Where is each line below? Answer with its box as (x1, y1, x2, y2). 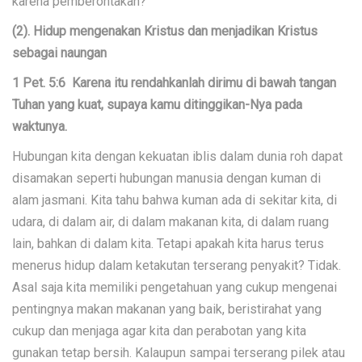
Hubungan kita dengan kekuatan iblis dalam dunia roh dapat (12, 149, 343, 164)
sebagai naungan (12, 45, 107, 61)
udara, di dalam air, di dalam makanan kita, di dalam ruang (12, 214, 329, 229)
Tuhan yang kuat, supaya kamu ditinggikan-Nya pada (12, 97, 302, 112)
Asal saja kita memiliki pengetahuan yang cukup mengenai (12, 280, 337, 295)
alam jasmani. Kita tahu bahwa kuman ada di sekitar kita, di (12, 192, 337, 208)
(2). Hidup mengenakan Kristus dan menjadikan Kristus (12, 23, 318, 39)
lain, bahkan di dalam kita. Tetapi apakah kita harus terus (12, 236, 324, 251)
